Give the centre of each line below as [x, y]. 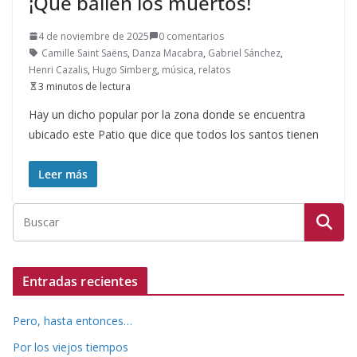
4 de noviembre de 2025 [94, 36]
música [178, 69]
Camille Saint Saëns [84, 53]
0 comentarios [191, 36]
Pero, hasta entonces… [73, 320]
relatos [214, 69]
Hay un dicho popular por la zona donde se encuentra [167, 114]
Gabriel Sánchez [244, 53]
